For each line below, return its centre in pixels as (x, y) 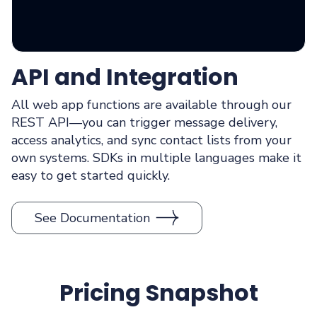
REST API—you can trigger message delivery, (144, 123)
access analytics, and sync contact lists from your (151, 140)
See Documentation (92, 218)
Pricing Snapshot (158, 293)
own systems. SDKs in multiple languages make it (156, 158)
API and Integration (125, 77)
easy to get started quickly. (91, 176)
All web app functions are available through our (151, 105)
